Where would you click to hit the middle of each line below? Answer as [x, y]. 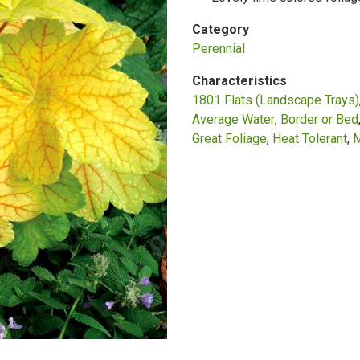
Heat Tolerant [310, 139]
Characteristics [239, 81]
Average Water [233, 119]
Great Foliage [229, 139]
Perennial [219, 49]
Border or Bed [319, 119]
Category [221, 29]
